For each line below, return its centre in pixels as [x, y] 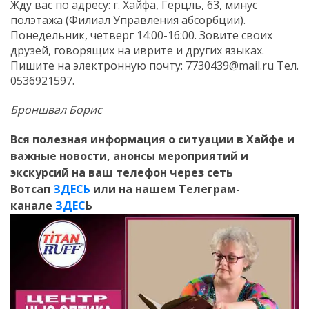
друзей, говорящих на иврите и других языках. [137, 51]
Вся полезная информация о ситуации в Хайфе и [152, 140]
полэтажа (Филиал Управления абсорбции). [128, 20]
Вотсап [32, 189]
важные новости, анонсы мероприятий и [129, 156]
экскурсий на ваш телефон [90, 173]
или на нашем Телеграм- [165, 189]
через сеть [201, 173]
